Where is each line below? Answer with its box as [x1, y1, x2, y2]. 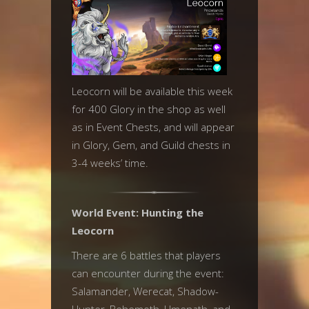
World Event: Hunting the [72, 206, 203, 219]
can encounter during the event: [72, 266, 224, 280]
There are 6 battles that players [72, 248, 221, 262]
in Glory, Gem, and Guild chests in [72, 138, 230, 152]
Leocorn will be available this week [72, 84, 232, 98]
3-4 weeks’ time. [72, 156, 148, 170]
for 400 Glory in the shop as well [72, 102, 226, 116]
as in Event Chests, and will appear [72, 120, 235, 134]
